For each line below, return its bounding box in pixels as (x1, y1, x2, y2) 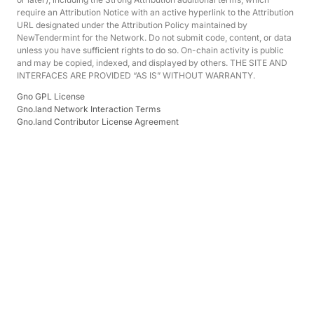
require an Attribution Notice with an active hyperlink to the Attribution (17, 7, 294, 18)
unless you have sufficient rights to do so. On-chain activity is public (17, 45, 284, 55)
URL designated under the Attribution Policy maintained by (17, 20, 247, 30)
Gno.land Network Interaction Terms (17, 104, 161, 114)
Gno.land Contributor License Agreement (17, 116, 179, 127)
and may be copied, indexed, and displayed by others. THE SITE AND (17, 57, 287, 68)
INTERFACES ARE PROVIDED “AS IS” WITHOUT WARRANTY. (17, 70, 255, 81)
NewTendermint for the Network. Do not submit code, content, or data (17, 32, 292, 43)
